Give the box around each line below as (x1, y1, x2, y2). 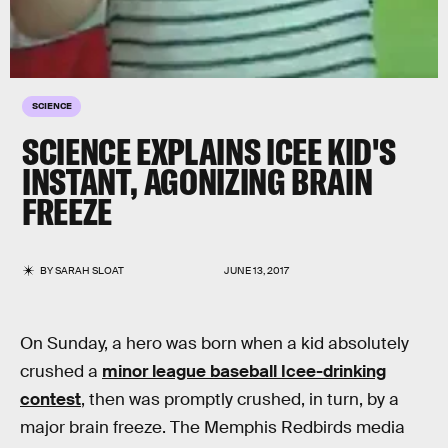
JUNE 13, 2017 (224, 264, 289, 277)
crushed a (20, 361, 102, 382)
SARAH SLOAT (55, 264, 125, 277)
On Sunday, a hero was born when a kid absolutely (20, 333, 409, 354)
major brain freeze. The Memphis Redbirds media (20, 417, 405, 438)
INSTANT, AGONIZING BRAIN (22, 159, 373, 204)
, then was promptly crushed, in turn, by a (81, 389, 399, 410)
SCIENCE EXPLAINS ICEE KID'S (22, 129, 396, 174)
